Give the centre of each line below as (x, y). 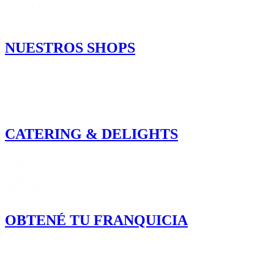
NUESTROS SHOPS (70, 48)
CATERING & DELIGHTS (91, 134)
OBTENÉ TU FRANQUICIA (96, 220)
